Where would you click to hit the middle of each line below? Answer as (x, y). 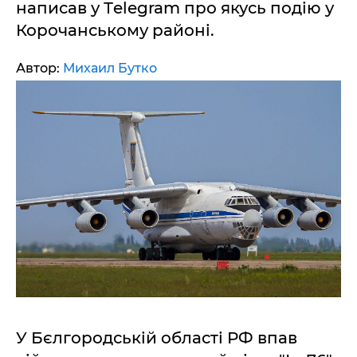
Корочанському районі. (115, 30)
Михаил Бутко (110, 68)
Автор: (39, 68)
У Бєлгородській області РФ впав (157, 338)
